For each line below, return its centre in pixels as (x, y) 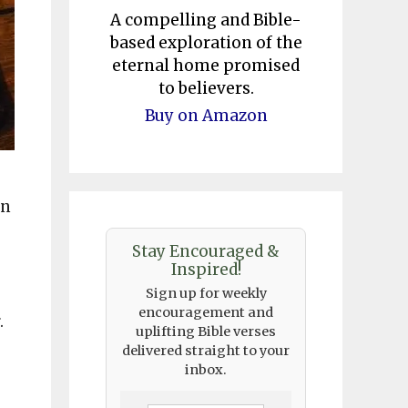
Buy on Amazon (206, 116)
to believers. (206, 89)
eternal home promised (206, 66)
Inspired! (206, 270)
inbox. (206, 370)
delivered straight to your (206, 351)
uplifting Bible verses (206, 332)
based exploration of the (206, 43)
